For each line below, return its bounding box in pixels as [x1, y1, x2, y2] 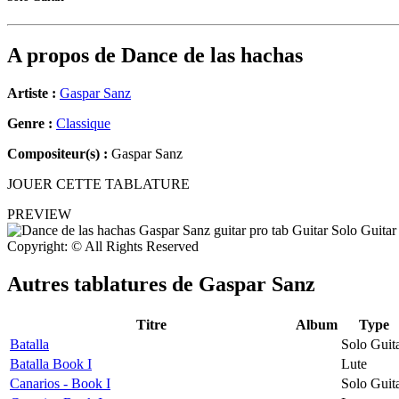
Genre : [7, 116, 56, 132]
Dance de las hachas [121, 44, 303, 68]
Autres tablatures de [7, 273, 199, 297]
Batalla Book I [10, 355, 92, 371]
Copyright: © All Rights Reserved [7, 239, 199, 255]
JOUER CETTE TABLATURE [7, 176, 190, 192]
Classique [56, 116, 110, 132]
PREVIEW [7, 207, 71, 223]
